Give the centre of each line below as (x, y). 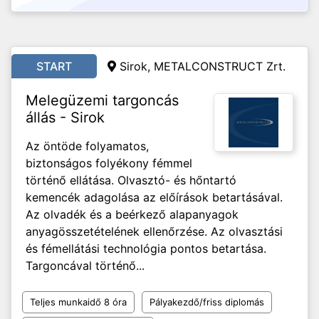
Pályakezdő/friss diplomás (207, 302)
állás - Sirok (65, 117)
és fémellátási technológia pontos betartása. (146, 249)
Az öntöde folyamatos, (87, 146)
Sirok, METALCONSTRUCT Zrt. (203, 66)
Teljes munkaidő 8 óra (78, 302)
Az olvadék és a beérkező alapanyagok (132, 214)
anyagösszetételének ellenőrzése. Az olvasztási (154, 231)
